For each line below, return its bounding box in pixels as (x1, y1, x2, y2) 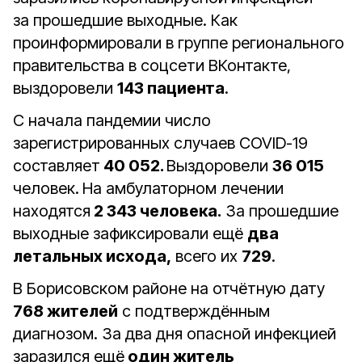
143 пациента (117, 78, 225, 98)
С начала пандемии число (13, 111, 211, 130)
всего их (171, 246, 242, 266)
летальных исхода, (13, 246, 171, 266)
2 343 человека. (90, 201, 221, 221)
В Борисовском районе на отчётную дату (13, 279, 325, 298)
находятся (13, 201, 90, 221)
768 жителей (13, 301, 118, 321)
